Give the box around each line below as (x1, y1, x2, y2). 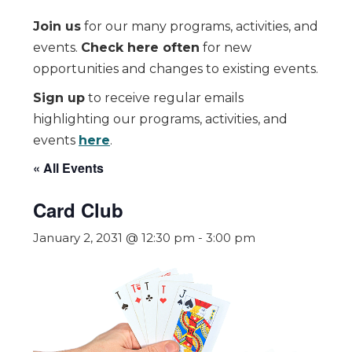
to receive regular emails (85, 90, 244, 105)
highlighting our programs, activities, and (33, 112, 288, 126)
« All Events (33, 159, 104, 177)
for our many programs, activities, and (81, 19, 318, 34)
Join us (33, 19, 81, 34)
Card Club (33, 196, 123, 223)
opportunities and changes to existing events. (33, 61, 318, 76)
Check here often (81, 40, 200, 55)
